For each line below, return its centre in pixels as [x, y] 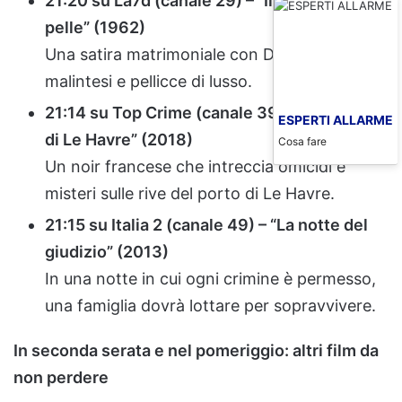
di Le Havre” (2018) [119, 139]
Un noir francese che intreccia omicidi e [195, 166]
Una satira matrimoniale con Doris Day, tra [205, 54]
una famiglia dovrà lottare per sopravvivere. [210, 305]
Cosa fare [302, 141]
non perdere [61, 377]
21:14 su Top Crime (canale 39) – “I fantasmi [214, 112]
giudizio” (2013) [107, 251]
